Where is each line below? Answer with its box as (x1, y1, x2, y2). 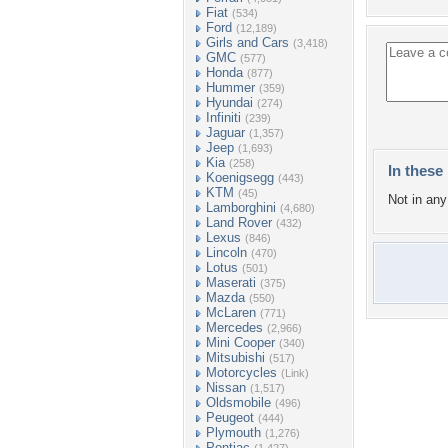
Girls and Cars (206, 35, 289, 50)
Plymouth (206, 425, 261, 440)
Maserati (206, 275, 256, 290)
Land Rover (206, 215, 272, 230)
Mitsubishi (206, 350, 265, 365)
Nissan (206, 380, 246, 395)
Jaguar (206, 125, 245, 140)
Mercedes (206, 320, 263, 335)
